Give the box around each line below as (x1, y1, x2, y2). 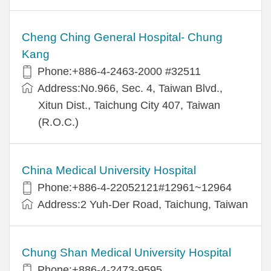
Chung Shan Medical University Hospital (22, 246, 231, 259)
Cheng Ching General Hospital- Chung (22, 30, 223, 44)
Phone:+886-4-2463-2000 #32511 (38, 65, 201, 77)
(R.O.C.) (38, 116, 79, 128)
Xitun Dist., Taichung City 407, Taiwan (38, 99, 220, 111)
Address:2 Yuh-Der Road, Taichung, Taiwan (38, 198, 248, 211)
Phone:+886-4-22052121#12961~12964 (38, 181, 232, 194)
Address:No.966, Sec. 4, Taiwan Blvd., (38, 82, 223, 94)
